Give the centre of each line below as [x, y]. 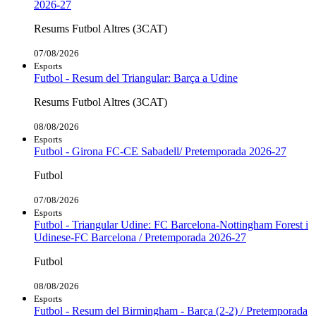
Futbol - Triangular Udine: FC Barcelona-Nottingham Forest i [171, 224]
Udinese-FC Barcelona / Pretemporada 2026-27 [140, 237]
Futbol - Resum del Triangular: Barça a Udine [136, 78]
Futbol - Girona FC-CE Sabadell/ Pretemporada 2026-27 [160, 151]
